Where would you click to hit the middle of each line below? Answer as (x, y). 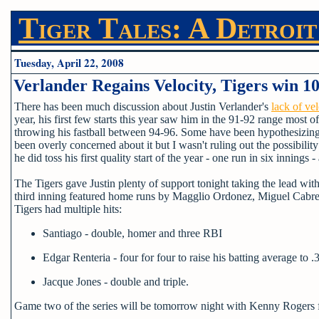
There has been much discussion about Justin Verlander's (143, 106)
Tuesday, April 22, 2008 (69, 63)
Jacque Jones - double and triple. (116, 282)
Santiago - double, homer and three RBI (132, 233)
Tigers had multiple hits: (68, 209)
